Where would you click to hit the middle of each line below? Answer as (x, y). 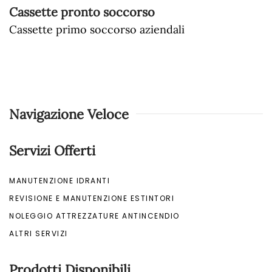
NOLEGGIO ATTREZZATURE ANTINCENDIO (94, 216)
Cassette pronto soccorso (82, 12)
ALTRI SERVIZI (39, 233)
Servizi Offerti (52, 150)
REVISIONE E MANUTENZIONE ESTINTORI (92, 198)
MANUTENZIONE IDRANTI (59, 180)
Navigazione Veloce (69, 114)
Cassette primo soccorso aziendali (97, 29)
